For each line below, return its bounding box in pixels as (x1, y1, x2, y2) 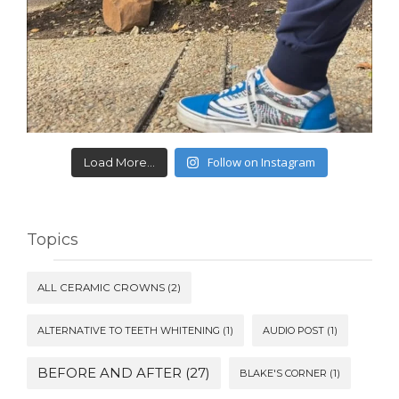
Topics (27, 229, 78, 249)
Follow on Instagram (208, 153, 316, 170)
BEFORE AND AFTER (37, 363, 182, 381)
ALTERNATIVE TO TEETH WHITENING (37, 323, 220, 337)
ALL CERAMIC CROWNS (37, 281, 165, 294)
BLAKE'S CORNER (240, 366, 327, 379)
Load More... (83, 154, 155, 169)
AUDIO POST (263, 323, 324, 337)
